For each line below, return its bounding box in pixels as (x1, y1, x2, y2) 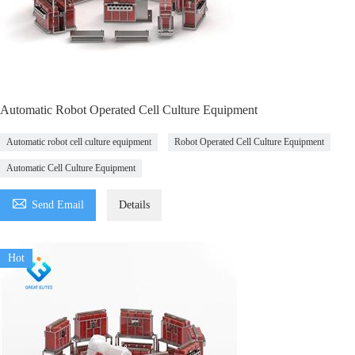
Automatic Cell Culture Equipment (6, 162, 136, 174)
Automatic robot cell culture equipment (6, 136, 151, 147)
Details (119, 199, 150, 211)
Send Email (32, 199, 84, 211)
